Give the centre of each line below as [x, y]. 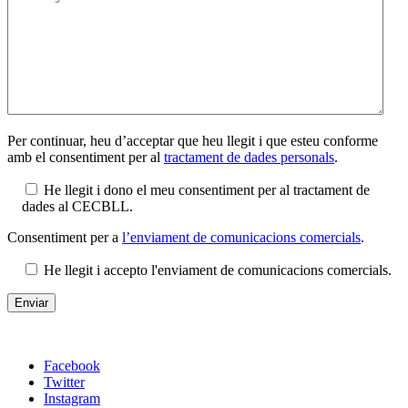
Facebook [72, 365]
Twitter [64, 382]
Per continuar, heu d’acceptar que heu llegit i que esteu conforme [193, 140]
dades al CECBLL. [77, 206]
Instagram [72, 398]
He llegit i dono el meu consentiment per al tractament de [207, 189]
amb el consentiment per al [86, 157]
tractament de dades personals [249, 157]
